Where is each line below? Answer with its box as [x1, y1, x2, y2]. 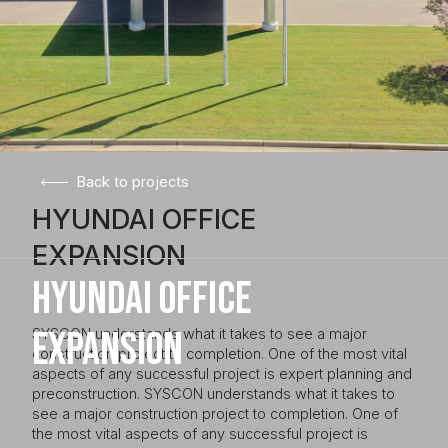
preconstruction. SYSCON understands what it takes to [32, 385, 396, 402]
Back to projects [77, 172, 190, 190]
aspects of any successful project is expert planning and [32, 365, 413, 382]
